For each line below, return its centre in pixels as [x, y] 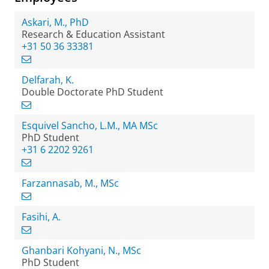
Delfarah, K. [48, 80]
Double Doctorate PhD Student [92, 92]
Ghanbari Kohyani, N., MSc [81, 250]
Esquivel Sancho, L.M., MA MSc [90, 125]
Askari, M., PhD [55, 22]
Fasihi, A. [41, 217]
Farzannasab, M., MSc [70, 183]
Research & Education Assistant [93, 34]
